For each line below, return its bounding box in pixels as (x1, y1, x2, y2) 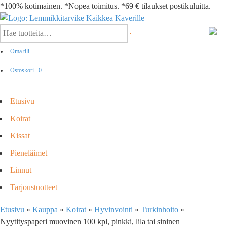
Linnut (10, 166, 31, 174)
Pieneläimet (10, 148, 47, 157)
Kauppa (32, 205, 58, 214)
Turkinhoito (141, 205, 178, 214)
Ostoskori (10, 67, 35, 74)
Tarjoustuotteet (10, 183, 57, 192)
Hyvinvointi (94, 205, 133, 214)
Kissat (10, 131, 30, 140)
